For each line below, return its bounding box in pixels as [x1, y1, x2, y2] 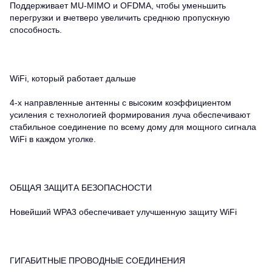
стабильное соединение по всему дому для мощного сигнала [10, 121, 256, 132]
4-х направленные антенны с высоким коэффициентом [10, 97, 231, 107]
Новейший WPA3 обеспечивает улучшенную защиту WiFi [10, 206, 237, 217]
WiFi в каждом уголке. [10, 134, 96, 144]
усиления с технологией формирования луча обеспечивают [10, 109, 250, 120]
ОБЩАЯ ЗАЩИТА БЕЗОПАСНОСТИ [10, 182, 152, 192]
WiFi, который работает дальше [10, 73, 136, 83]
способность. [10, 24, 62, 35]
